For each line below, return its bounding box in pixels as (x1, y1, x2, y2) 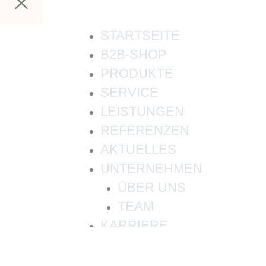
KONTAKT (100, 237, 161, 252)
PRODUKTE (100, 66, 173, 81)
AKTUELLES (100, 142, 176, 157)
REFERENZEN (100, 123, 189, 138)
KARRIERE (100, 218, 168, 233)
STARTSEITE (100, 28, 180, 43)
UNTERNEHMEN (100, 161, 202, 176)
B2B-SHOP (100, 47, 167, 62)
